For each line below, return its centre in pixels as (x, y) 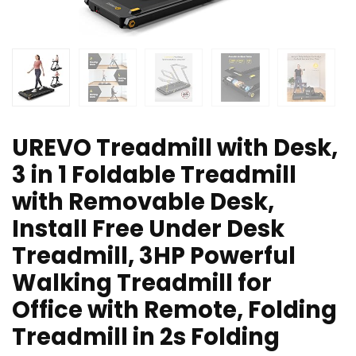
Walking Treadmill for (142, 283)
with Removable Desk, (143, 202)
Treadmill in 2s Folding (146, 337)
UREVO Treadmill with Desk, (175, 148)
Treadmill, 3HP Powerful (154, 256)
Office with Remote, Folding (174, 310)
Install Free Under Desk (148, 229)
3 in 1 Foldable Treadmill (154, 175)
